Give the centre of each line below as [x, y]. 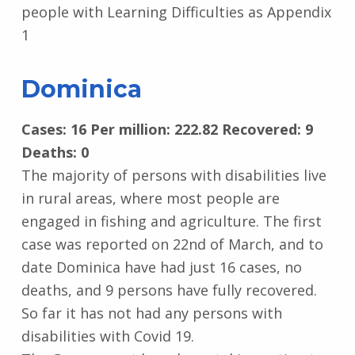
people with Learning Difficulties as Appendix [176, 12]
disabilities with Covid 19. [107, 336]
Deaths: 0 [55, 153]
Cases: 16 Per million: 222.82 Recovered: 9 [167, 130]
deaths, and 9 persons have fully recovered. [169, 290]
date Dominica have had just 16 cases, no [161, 267]
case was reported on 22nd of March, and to [172, 244]
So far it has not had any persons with [151, 313]
